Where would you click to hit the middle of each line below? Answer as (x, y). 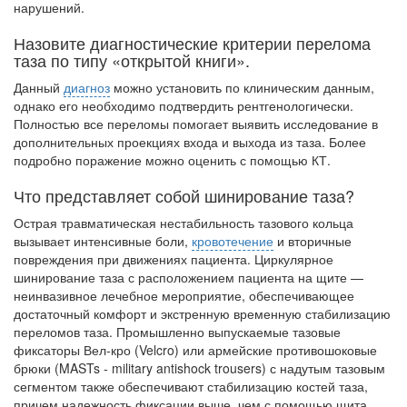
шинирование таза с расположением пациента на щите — (189, 277)
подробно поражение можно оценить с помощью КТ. (172, 160)
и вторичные (313, 241)
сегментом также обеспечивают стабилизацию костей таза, (191, 386)
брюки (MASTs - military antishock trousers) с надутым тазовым (199, 368)
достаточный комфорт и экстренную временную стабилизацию (202, 313)
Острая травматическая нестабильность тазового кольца (184, 223)
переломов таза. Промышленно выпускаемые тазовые (177, 332)
